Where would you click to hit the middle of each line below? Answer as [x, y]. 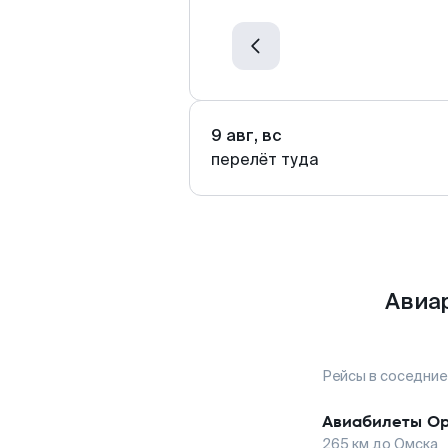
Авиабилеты [372, 421]
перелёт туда [265, 159]
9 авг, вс [246, 135]
